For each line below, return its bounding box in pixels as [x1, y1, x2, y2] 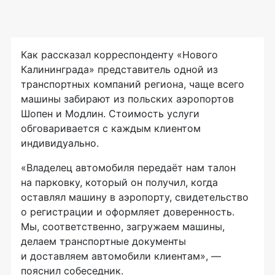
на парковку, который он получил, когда [21, 176, 218, 188]
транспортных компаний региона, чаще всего [21, 77, 244, 90]
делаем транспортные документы [21, 234, 186, 247]
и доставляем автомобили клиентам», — [21, 249, 221, 262]
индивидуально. [21, 136, 99, 149]
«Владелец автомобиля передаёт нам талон [21, 161, 236, 174]
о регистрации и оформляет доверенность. [21, 205, 234, 218]
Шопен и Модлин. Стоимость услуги [21, 107, 199, 120]
